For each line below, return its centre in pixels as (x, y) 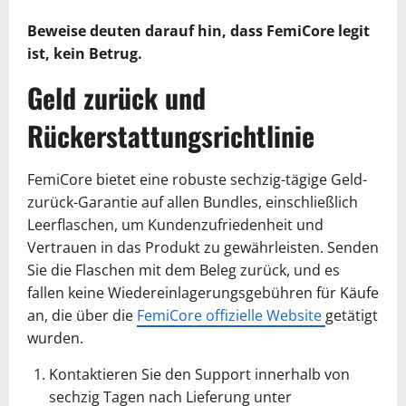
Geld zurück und (116, 97)
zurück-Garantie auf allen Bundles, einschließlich (193, 202)
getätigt (352, 315)
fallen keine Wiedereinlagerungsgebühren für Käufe (203, 292)
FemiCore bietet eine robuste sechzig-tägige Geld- (197, 179)
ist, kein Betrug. (85, 53)
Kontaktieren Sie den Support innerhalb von (199, 374)
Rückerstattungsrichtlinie (171, 135)
